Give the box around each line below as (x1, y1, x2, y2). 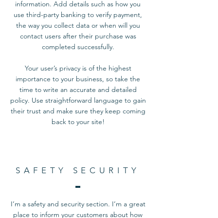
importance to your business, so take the (16, 74, 140, 84)
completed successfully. (41, 42, 114, 52)
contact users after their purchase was (19, 32, 136, 41)
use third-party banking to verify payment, (14, 10, 142, 19)
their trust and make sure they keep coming (10, 107, 145, 116)
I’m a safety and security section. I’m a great (10, 200, 145, 209)
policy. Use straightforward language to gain (10, 96, 146, 105)
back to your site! (51, 117, 105, 127)
